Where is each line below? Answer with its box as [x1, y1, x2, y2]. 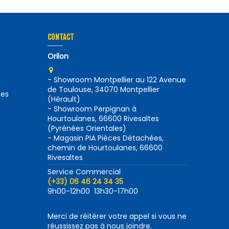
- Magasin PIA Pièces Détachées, [48, 132, 164, 143]
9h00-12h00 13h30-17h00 [48, 186, 139, 196]
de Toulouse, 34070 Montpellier [48, 84, 160, 95]
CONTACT [48, 33, 75, 42]
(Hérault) [48, 94, 81, 104]
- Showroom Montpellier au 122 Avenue [48, 74, 187, 85]
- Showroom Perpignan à [48, 103, 137, 114]
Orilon [48, 51, 69, 61]
